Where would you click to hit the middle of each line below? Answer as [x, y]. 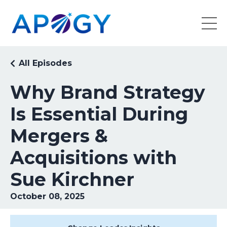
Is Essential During [99, 114]
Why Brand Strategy [108, 92]
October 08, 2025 [47, 196]
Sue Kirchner [72, 179]
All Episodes [45, 63]
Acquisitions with [93, 158]
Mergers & [59, 136]
